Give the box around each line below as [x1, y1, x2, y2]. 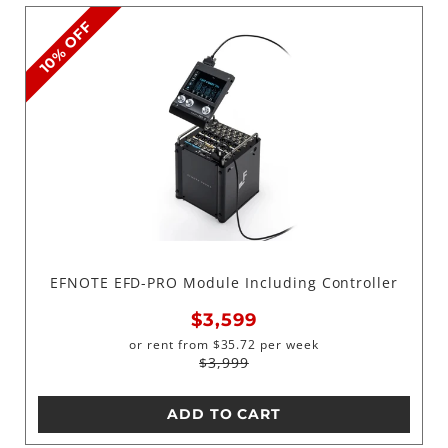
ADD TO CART [166, 405, 282, 424]
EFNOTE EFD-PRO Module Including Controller [49, 272, 399, 292]
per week [256, 336, 319, 354]
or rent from [129, 336, 209, 354]
